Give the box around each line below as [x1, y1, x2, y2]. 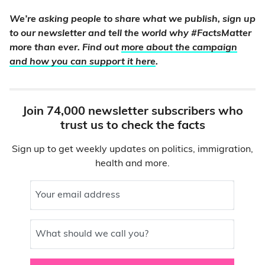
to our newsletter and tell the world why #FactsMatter [9, 29, 251, 39]
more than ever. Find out [9, 43, 121, 53]
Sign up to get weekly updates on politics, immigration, [12, 145, 253, 155]
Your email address [35, 190, 121, 201]
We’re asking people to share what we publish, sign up [9, 15, 256, 25]
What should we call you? [35, 230, 149, 240]
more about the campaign [121, 43, 237, 53]
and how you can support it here [9, 57, 156, 67]
